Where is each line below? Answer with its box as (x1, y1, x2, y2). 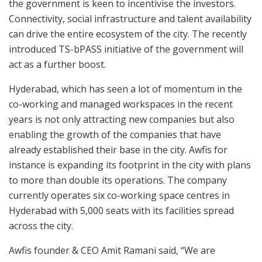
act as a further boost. (9, 58, 106, 71)
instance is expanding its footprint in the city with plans (9, 158, 251, 172)
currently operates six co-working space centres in (9, 189, 230, 202)
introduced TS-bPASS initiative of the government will (9, 43, 243, 56)
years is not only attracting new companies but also (9, 113, 235, 126)
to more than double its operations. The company (9, 174, 227, 187)
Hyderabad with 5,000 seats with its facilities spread (9, 204, 234, 218)
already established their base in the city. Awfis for (9, 143, 227, 157)
